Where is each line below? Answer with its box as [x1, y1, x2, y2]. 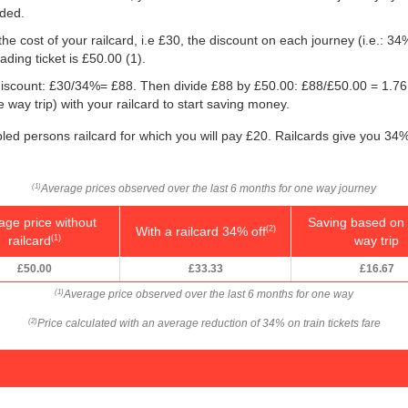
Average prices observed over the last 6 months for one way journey [41, 181, 376, 195]
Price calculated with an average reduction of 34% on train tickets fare [36, 316, 381, 330]
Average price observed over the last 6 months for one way [64, 287, 353, 301]
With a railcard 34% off [135, 223, 266, 239]
